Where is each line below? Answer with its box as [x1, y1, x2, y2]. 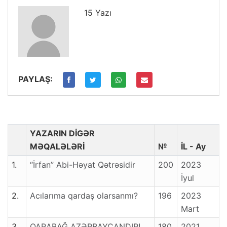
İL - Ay [181, 141, 206, 152]
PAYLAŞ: [18, 74, 53, 85]
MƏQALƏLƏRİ [30, 141, 85, 152]
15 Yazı [84, 8, 111, 18]
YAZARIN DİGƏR [30, 128, 95, 139]
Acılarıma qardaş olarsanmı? [30, 191, 138, 201]
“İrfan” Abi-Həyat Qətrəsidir [30, 160, 135, 170]
